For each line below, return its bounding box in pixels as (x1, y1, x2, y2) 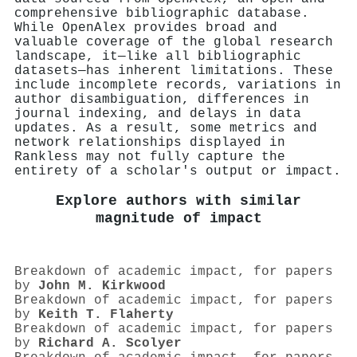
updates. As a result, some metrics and (14, 120, 317, 135)
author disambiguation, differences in (14, 92, 309, 107)
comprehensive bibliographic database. (14, 6, 309, 21)
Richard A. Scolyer (38, 336, 182, 351)
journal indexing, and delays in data (14, 106, 301, 121)
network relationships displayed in (14, 135, 285, 150)
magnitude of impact (95, 210, 262, 227)
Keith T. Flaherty (38, 308, 174, 323)
